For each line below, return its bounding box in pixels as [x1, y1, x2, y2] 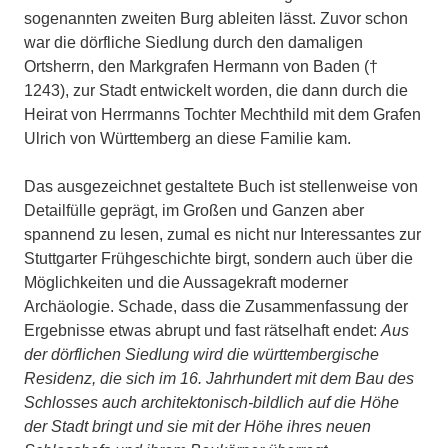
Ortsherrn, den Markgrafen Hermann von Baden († [24, 57, 378, 75]
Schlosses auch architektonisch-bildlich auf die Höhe [24, 393, 399, 411]
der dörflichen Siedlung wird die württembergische [24, 345, 379, 363]
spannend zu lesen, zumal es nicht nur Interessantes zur [24, 225, 421, 243]
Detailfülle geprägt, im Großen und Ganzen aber [24, 201, 364, 219]
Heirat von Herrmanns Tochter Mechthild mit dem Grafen [24, 105, 421, 123]
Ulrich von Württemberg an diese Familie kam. [24, 129, 351, 147]
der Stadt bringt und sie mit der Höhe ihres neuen [24, 417, 371, 435]
